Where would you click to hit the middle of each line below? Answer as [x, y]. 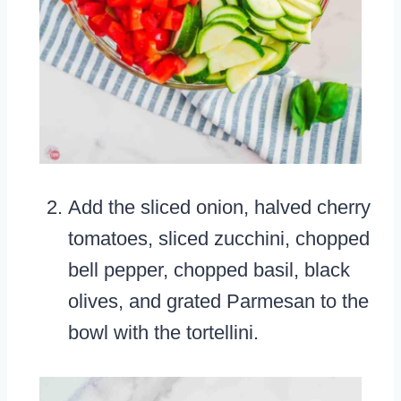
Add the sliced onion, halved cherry [219, 208]
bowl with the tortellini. [163, 333]
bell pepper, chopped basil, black [209, 270]
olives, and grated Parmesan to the [218, 302]
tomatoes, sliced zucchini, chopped [219, 239]
